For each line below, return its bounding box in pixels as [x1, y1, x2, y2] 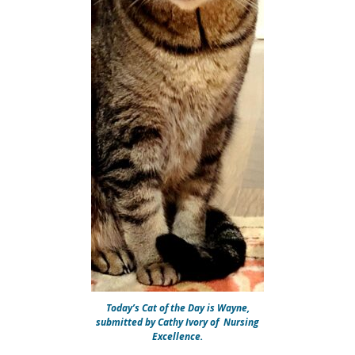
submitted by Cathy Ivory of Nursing [96, 315, 259, 329]
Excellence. [152, 330, 203, 343]
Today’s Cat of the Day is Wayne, [105, 301, 250, 315]
